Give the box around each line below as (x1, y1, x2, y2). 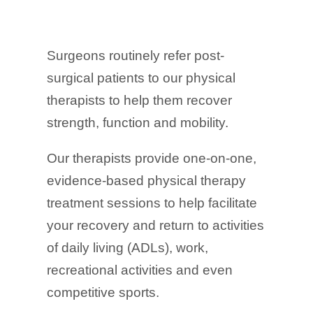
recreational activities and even (47, 262, 233, 277)
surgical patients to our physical (47, 70, 236, 85)
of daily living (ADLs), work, (47, 240, 209, 255)
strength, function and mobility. (47, 115, 229, 130)
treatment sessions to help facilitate (47, 195, 258, 210)
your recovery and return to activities (47, 217, 265, 233)
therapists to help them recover (47, 92, 233, 108)
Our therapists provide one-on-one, (47, 150, 257, 166)
